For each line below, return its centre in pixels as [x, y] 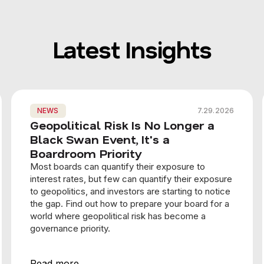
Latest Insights [132, 49]
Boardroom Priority [86, 154]
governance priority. [70, 229]
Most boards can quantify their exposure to [117, 167]
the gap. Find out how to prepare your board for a [129, 204]
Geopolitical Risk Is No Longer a [122, 125]
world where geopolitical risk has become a [118, 216]
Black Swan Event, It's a [100, 139]
